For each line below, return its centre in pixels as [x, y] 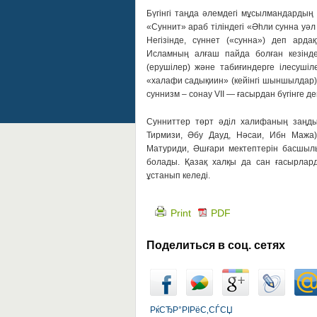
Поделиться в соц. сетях [215, 245]
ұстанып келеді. [178, 175]
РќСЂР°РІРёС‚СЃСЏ [191, 310]
